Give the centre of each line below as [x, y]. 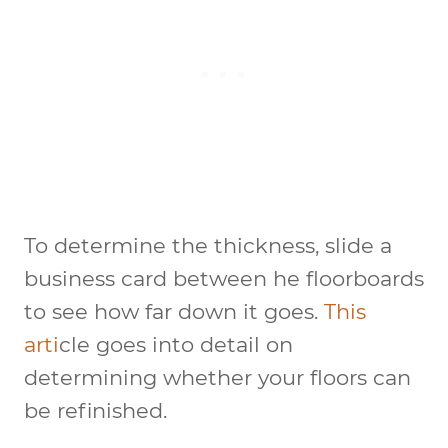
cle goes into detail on [176, 344]
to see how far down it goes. [174, 311]
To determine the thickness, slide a [208, 245]
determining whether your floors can [217, 377]
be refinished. [95, 410]
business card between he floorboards [224, 278]
